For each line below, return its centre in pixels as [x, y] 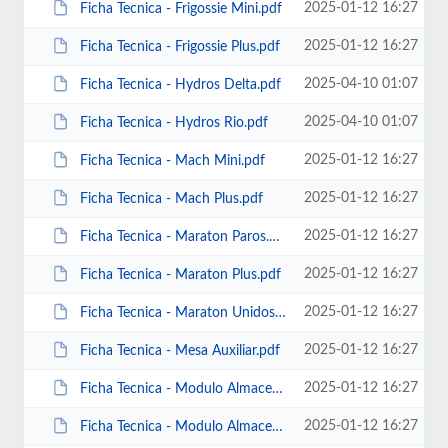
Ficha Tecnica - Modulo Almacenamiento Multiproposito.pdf [175, 426]
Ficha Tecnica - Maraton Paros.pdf [174, 236]
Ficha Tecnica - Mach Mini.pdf [172, 160]
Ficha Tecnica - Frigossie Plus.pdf [179, 46]
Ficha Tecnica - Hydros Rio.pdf [173, 122]
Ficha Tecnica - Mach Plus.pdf [171, 198]
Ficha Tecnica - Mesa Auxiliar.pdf [179, 350]
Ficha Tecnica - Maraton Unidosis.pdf [177, 312]
